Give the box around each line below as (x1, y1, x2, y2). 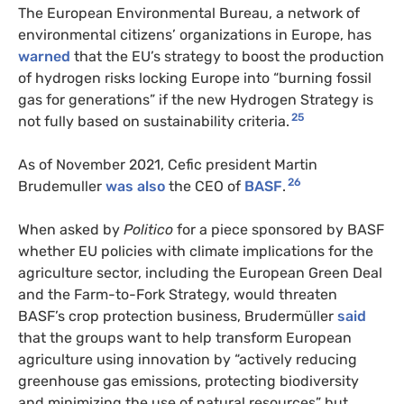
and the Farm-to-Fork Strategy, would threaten (18, 285, 337, 303)
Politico (124, 220, 173, 238)
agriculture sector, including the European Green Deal (18, 263, 382, 281)
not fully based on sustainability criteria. (18, 112, 289, 130)
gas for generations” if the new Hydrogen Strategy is (18, 90, 373, 108)
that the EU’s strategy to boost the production (70, 47, 384, 65)
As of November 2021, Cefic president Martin (18, 155, 317, 173)
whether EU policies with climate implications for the (18, 242, 373, 260)
